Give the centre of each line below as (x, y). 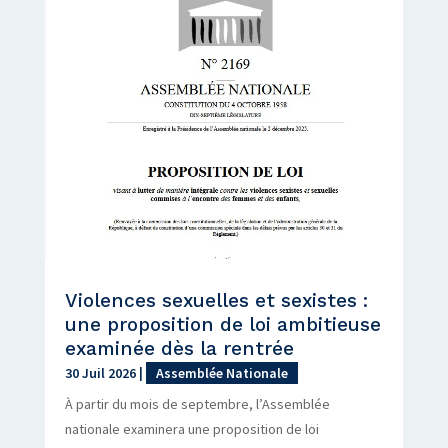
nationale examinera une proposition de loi (191, 428)
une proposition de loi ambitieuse (222, 324)
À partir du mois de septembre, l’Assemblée (197, 403)
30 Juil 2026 (100, 372)
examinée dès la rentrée (179, 348)
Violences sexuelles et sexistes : (216, 300)
